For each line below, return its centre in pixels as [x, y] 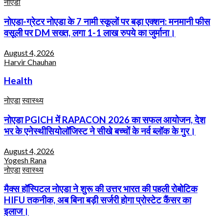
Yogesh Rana [25, 160]
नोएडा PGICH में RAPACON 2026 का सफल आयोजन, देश [105, 120]
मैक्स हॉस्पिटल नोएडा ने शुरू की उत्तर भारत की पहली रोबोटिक [101, 189]
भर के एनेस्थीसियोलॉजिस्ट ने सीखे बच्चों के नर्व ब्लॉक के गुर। [100, 131]
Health [18, 81]
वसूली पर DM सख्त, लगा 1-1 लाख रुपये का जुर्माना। [90, 33]
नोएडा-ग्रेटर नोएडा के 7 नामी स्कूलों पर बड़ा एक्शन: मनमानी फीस [107, 21]
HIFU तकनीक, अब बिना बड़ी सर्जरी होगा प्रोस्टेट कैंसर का [98, 200]
